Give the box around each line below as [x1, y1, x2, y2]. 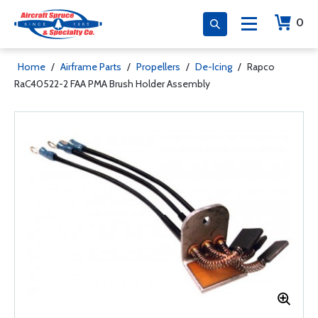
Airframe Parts [60, 60, 121, 73]
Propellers [136, 60, 180, 73]
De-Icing [195, 60, 232, 73]
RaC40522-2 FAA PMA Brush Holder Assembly [14, 77, 210, 90]
